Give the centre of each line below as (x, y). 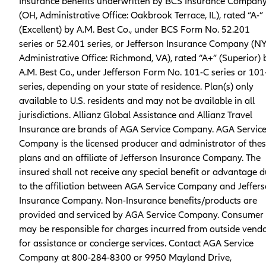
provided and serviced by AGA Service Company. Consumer (141, 215)
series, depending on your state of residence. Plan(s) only (136, 87)
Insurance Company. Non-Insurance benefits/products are (138, 201)
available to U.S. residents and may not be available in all (137, 101)
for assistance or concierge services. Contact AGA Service (136, 244)
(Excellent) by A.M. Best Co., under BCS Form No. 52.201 (134, 30)
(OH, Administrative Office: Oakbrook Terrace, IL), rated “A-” (141, 16)
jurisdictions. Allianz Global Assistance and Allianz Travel (136, 115)
